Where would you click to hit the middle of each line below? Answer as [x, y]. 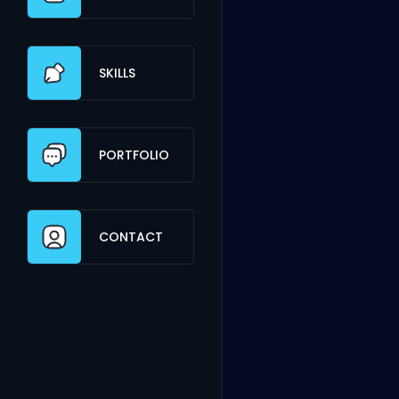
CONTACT [131, 236]
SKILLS [117, 73]
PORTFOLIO [134, 155]
